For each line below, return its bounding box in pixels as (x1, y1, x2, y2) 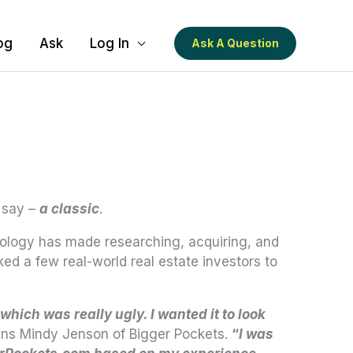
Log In (90, 35, 129, 51)
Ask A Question (191, 36, 279, 50)
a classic (39, 201, 99, 217)
